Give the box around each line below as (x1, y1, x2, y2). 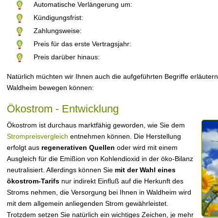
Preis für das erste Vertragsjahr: (34, 40, 131, 48)
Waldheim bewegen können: (7, 84, 94, 91)
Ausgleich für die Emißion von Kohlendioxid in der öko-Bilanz (7, 155, 193, 163)
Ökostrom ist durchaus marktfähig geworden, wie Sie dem (7, 121, 185, 129)
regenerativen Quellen (41, 144, 115, 151)
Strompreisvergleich (7, 132, 68, 140)
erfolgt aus (7, 144, 41, 151)
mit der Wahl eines (115, 166, 176, 174)
